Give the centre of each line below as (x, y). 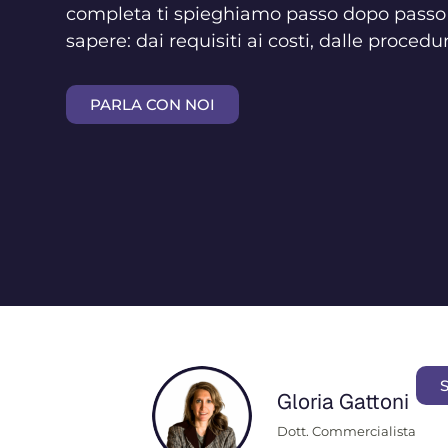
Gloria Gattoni (343, 402)
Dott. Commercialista (346, 431)
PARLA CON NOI (152, 104)
